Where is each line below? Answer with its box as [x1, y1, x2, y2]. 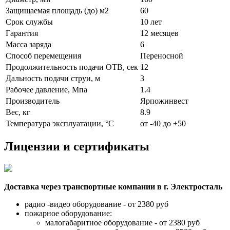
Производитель [6, 96, 60, 105]
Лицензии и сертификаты [4, 140, 149, 154]
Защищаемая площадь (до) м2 [6, 6, 109, 15]
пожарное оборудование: [25, 209, 112, 218]
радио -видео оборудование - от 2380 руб [25, 200, 168, 209]
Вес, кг [6, 107, 30, 117]
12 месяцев [140, 28, 179, 37]
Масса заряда [6, 40, 51, 49]
